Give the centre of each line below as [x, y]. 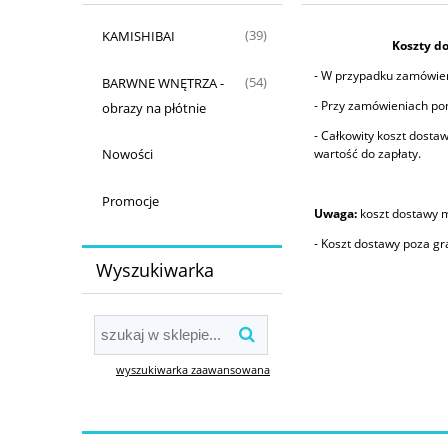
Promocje [130, 201]
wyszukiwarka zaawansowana [193, 369]
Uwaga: [335, 214]
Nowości [127, 154]
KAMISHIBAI [138, 35]
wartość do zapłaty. [367, 154]
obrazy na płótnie [153, 107]
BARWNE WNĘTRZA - [162, 82]
